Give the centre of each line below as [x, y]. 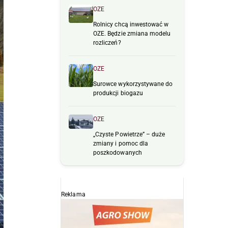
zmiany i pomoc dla [121, 144]
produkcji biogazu [118, 93]
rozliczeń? [107, 43]
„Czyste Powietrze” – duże [129, 135]
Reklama [73, 195]
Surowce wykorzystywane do [133, 84]
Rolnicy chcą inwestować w [131, 25]
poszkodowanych [118, 153]
